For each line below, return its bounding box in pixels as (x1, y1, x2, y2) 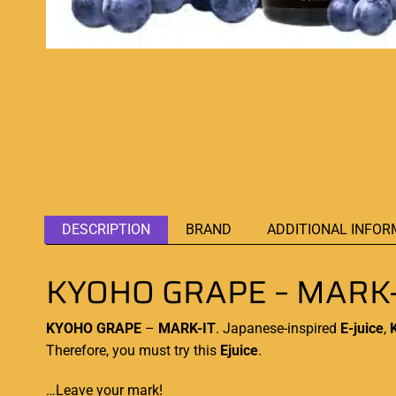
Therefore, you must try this (46, 341, 220, 359)
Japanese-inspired (223, 319, 337, 337)
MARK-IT (158, 319, 216, 337)
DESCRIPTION (62, 220, 150, 238)
